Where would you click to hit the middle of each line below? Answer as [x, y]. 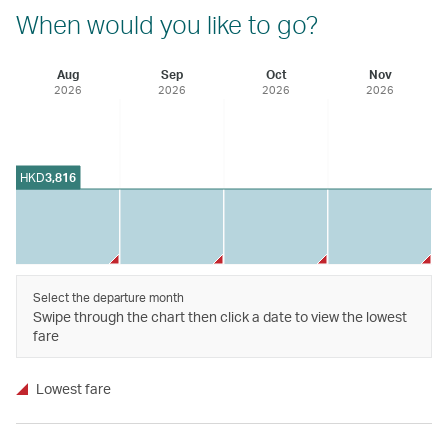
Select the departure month [108, 297]
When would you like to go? [167, 23]
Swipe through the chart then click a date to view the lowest [220, 316]
